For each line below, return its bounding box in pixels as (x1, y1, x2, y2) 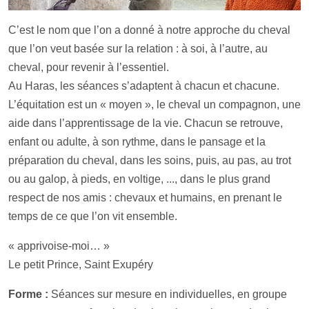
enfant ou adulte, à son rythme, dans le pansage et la (8, 135, 266, 148)
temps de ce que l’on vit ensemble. (8, 210, 177, 222)
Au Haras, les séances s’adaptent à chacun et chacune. (8, 79, 279, 92)
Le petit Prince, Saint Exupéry (8, 258, 153, 270)
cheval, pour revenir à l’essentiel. (8, 61, 169, 73)
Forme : (8, 288, 48, 300)
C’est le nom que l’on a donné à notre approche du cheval (8, 23, 290, 36)
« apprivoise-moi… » (8, 239, 110, 252)
